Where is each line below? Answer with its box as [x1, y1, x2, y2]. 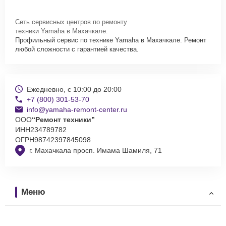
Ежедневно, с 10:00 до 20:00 [27, 85, 122, 93]
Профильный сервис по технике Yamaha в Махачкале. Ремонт [15, 36, 206, 44]
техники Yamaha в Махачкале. [15, 27, 108, 35]
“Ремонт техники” [32, 115, 95, 124]
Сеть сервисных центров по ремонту [15, 18, 127, 26]
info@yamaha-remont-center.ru [27, 105, 127, 114]
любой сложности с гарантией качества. [15, 45, 139, 53]
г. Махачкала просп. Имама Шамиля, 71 [29, 146, 162, 155]
